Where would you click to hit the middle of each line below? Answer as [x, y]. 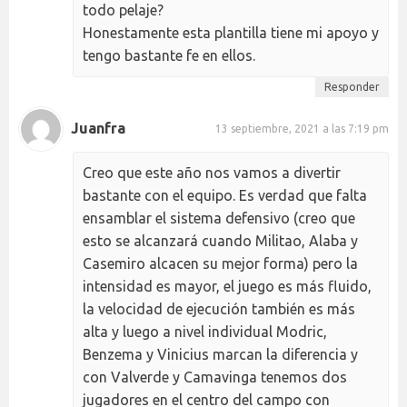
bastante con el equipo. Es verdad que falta [225, 195]
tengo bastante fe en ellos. [169, 55]
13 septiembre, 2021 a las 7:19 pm [302, 129]
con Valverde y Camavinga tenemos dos [215, 377]
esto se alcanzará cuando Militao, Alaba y [220, 240]
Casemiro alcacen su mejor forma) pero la [220, 263]
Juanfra [98, 129]
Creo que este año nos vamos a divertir [212, 172]
